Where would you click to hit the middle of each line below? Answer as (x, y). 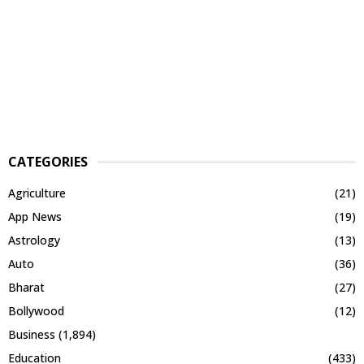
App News (35, 217)
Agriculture (37, 193)
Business (32, 335)
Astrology (34, 240)
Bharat (26, 288)
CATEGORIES (48, 162)
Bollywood (36, 311)
